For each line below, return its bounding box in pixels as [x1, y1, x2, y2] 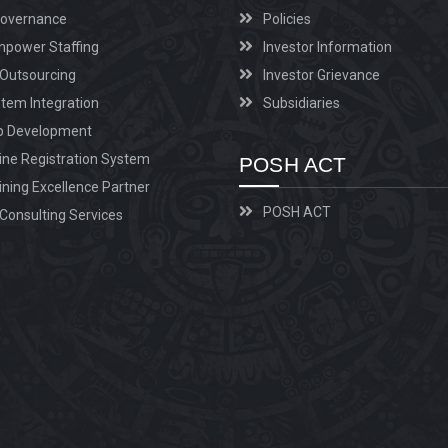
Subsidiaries [263, 94, 340, 111]
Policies [263, 10, 311, 27]
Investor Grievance [263, 66, 380, 83]
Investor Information [263, 38, 392, 55]
